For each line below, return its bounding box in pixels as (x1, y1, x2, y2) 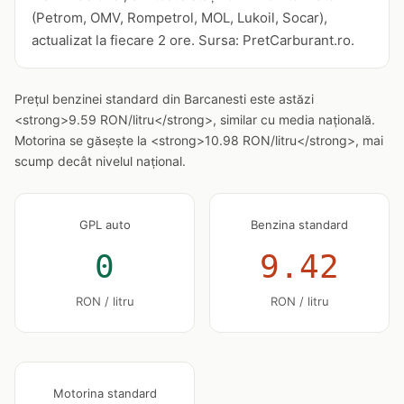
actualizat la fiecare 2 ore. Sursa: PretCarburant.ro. (32, 32, 354, 49)
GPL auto (78, 217, 131, 232)
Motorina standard (52, 386, 157, 400)
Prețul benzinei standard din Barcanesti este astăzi (14, 91, 314, 106)
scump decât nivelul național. (14, 153, 186, 169)
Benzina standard (251, 217, 348, 232)
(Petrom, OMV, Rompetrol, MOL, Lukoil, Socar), (32, 9, 327, 26)
